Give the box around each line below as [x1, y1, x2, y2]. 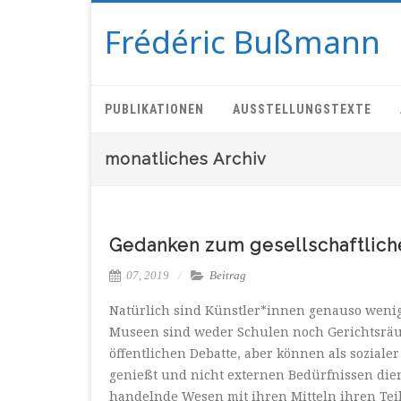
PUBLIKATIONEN [105, 102, 204, 116]
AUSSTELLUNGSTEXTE [233, 102, 371, 116]
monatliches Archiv [105, 149, 267, 168]
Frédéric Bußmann [105, 21, 380, 63]
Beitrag [209, 269, 246, 282]
